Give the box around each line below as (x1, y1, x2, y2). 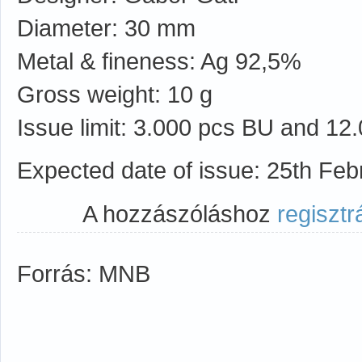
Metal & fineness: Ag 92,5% (17, 47, 301, 74)
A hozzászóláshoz (82, 200, 277, 227)
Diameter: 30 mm (17, 14, 196, 41)
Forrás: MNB (17, 259, 150, 287)
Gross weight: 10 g (17, 80, 213, 107)
